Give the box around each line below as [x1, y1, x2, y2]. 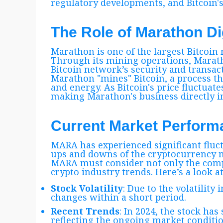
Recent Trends [51, 205, 119, 218]
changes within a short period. [51, 191, 186, 204]
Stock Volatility [51, 182, 123, 195]
